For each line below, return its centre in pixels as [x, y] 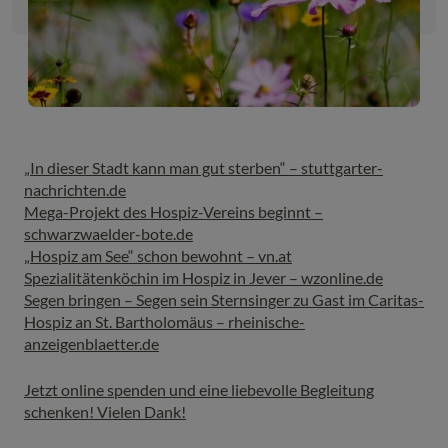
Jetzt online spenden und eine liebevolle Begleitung [199, 389]
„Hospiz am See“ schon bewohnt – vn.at [158, 255]
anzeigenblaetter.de [91, 343]
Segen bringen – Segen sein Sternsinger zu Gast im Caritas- [224, 299]
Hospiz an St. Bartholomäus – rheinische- [164, 321]
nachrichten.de [75, 189]
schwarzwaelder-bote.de [108, 233]
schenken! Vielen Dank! [105, 411]
